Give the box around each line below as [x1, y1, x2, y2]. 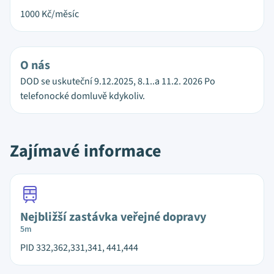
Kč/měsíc [42, 7, 79, 21]
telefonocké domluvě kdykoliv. [20, 89, 145, 103]
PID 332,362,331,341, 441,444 [20, 241, 138, 254]
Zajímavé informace [10, 139, 161, 163]
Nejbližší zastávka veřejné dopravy [20, 209, 206, 226]
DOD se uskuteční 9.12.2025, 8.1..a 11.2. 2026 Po [20, 75, 215, 88]
